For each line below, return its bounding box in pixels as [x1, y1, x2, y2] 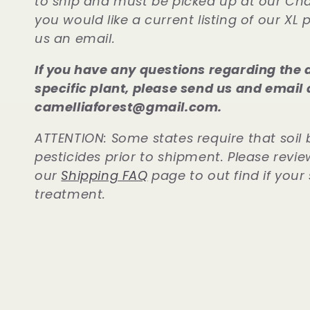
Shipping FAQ [61, 166, 148, 184]
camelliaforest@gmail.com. [35, 98, 223, 116]
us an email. [35, 29, 116, 47]
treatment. [35, 185, 110, 203]
